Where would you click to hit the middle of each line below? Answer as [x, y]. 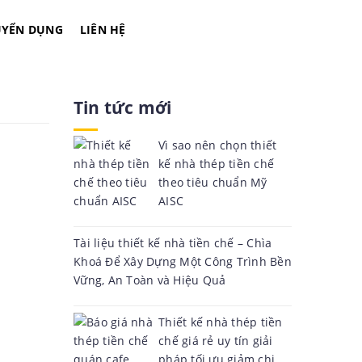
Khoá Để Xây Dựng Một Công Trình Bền [183, 261]
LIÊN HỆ [103, 29]
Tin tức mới [123, 107]
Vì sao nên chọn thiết [218, 145]
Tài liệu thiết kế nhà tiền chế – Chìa [173, 243]
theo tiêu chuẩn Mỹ [213, 182]
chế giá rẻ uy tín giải [216, 341]
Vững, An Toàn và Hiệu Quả [150, 280]
